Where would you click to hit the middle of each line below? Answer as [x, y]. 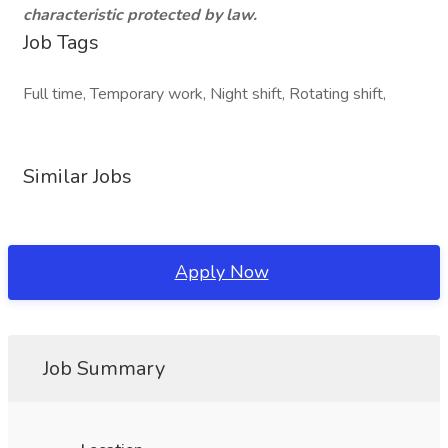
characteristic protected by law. [140, 15]
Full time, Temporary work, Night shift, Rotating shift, [204, 94]
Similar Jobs [77, 176]
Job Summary [104, 368]
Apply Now [221, 272]
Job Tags [61, 42]
